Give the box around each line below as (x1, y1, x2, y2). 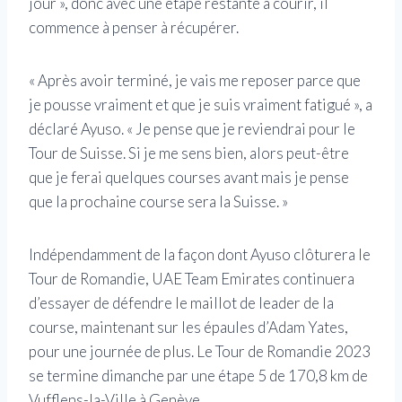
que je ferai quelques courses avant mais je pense (29, 167, 349, 187)
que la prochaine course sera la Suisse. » (29, 191, 288, 211)
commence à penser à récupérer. (29, 17, 239, 37)
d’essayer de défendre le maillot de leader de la (29, 293, 334, 312)
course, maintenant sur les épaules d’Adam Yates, (29, 317, 348, 336)
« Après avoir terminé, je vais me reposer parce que (29, 70, 361, 90)
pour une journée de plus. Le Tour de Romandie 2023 (29, 341, 371, 361)
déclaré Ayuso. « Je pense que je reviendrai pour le (29, 118, 355, 138)
